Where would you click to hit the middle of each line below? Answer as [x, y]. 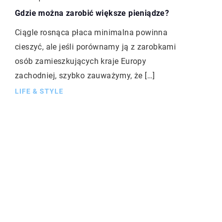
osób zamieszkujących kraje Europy [81, 61]
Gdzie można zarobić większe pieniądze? [92, 13]
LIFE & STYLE [39, 91]
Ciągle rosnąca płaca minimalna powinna [91, 32]
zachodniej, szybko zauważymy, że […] [85, 75]
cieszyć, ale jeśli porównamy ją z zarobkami [96, 47]
